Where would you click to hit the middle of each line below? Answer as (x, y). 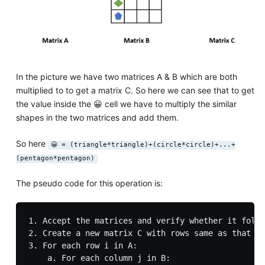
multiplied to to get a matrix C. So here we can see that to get (135, 90)
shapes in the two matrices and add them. (97, 117)
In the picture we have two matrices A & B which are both (126, 76)
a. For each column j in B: (99, 258)
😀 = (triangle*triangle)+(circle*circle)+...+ (143, 144)
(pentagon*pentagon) (55, 158)
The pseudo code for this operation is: (89, 183)
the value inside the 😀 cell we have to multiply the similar (126, 104)
